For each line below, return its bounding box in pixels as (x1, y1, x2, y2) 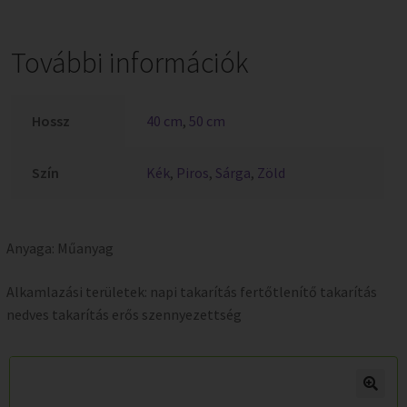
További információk (11, 44, 249, 81)
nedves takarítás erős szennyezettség (6, 305, 242, 324)
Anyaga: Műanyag (6, 239, 114, 258)
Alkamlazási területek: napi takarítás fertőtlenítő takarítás (6, 283, 377, 302)
